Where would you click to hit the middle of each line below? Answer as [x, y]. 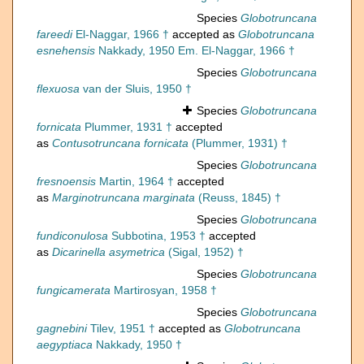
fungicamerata [74, 290]
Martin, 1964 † [135, 182]
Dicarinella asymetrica [108, 252]
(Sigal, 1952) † [204, 252]
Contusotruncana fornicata [120, 143]
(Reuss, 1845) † [238, 198]
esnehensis [66, 51]
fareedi [54, 35]
